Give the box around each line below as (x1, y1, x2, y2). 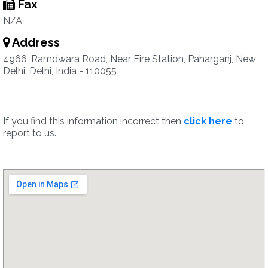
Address (10, 35, 60, 50)
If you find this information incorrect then (3, 115, 184, 127)
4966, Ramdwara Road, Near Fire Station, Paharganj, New (3, 53, 256, 65)
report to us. (3, 127, 56, 139)
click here (184, 115, 232, 127)
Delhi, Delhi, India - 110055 (3, 65, 117, 77)
